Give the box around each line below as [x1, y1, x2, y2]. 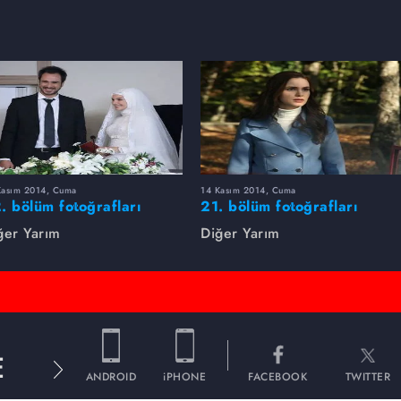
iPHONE [163, 369, 206, 386]
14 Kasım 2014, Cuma [200, 183, 296, 197]
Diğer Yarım [200, 222, 280, 243]
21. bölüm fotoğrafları [200, 195, 357, 217]
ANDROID [85, 369, 136, 386]
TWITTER [345, 369, 390, 386]
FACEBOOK [248, 369, 307, 386]
